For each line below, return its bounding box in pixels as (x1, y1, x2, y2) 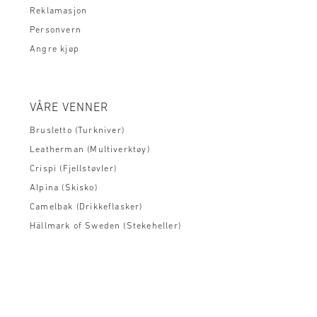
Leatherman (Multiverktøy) (30, 146, 150, 155)
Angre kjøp (30, 45, 79, 54)
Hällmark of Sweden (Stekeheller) (30, 222, 182, 231)
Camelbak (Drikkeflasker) (30, 203, 143, 212)
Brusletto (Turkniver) (30, 127, 125, 136)
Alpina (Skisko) (30, 184, 98, 193)
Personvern (30, 26, 81, 35)
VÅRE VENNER (30, 102, 108, 115)
